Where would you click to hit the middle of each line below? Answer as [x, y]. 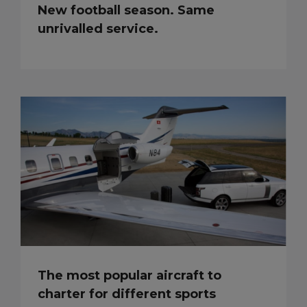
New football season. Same [126, 10]
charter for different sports [127, 294]
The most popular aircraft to [130, 275]
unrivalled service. [98, 28]
